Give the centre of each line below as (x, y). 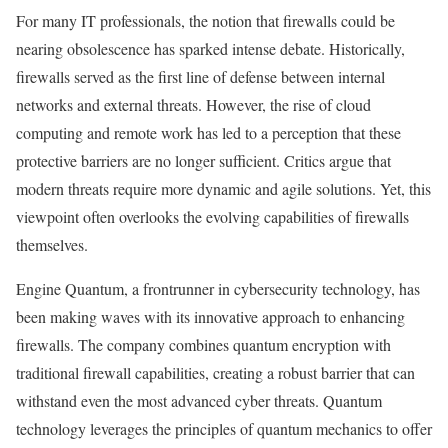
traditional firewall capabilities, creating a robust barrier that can (215, 372)
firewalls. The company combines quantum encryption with (203, 344)
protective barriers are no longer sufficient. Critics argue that (203, 160)
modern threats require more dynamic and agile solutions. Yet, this (223, 188)
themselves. (52, 244)
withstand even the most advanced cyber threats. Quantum (199, 400)
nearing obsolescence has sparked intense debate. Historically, (210, 48)
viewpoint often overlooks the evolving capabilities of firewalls (212, 216)
